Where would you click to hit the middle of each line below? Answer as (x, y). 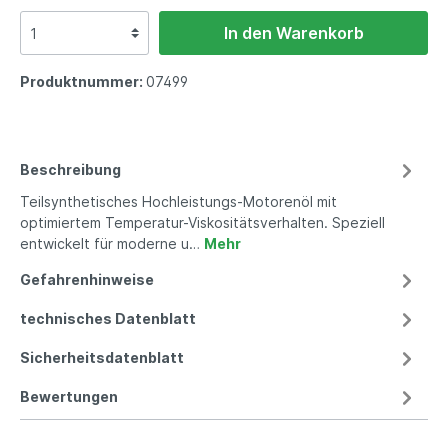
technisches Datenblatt (108, 319)
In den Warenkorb (293, 33)
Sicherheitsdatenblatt (102, 358)
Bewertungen (69, 397)
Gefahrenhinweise (87, 280)
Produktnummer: (83, 82)
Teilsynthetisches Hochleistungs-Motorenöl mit (178, 202)
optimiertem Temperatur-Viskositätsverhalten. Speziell (202, 223)
